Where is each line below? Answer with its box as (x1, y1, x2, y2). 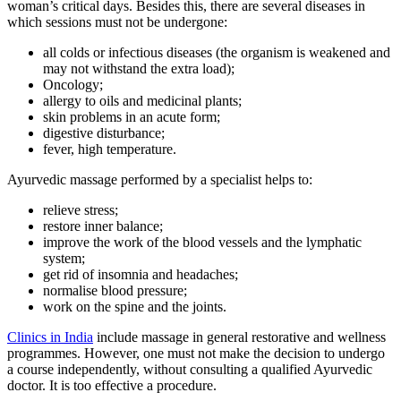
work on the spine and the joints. (43, 299, 226, 315)
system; (43, 251, 85, 267)
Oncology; (43, 77, 103, 93)
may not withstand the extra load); (43, 61, 235, 77)
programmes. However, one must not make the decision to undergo (7, 346, 385, 362)
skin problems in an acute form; (43, 109, 220, 125)
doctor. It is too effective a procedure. (7, 378, 217, 394)
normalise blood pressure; (43, 283, 187, 299)
